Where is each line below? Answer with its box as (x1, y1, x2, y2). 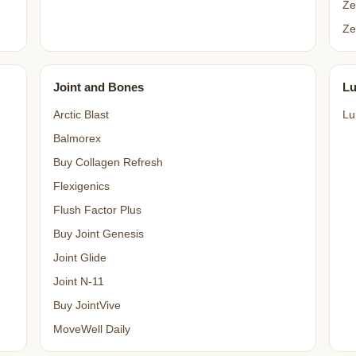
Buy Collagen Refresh (52, 157, 163, 168)
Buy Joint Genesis (52, 228, 144, 240)
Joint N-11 (52, 276, 104, 288)
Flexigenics (52, 180, 110, 192)
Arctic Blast (52, 109, 109, 121)
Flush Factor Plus (52, 204, 141, 216)
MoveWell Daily (52, 323, 130, 335)
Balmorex (52, 133, 101, 145)
